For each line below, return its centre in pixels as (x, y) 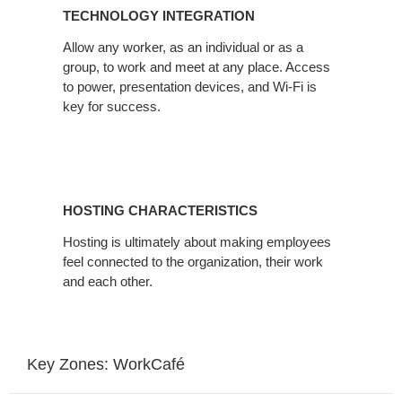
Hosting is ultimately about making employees (197, 241)
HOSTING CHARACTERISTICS (160, 210)
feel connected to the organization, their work (193, 261)
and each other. (108, 281)
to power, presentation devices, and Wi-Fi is (190, 86)
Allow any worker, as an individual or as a (183, 47)
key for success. (112, 106)
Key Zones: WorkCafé (106, 364)
